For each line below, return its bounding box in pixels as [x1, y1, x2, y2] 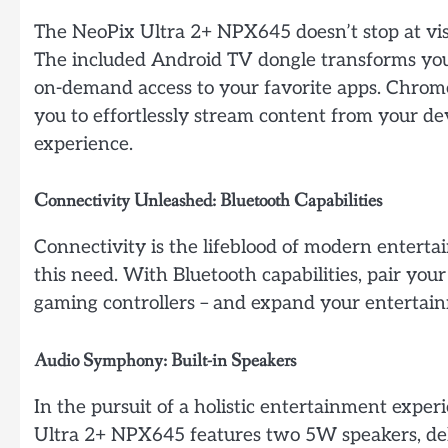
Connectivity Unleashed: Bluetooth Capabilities [34, 189, 382, 214]
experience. [34, 132, 133, 156]
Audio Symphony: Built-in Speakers [34, 348, 296, 373]
